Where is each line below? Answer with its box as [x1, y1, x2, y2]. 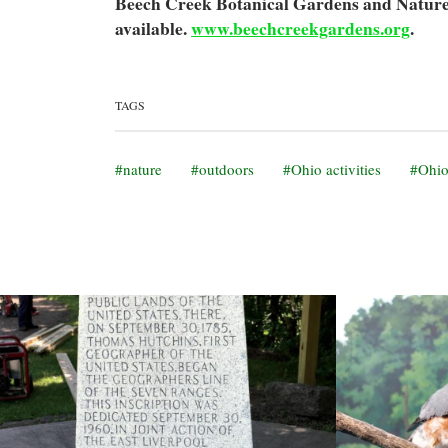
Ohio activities [291, 159, 381, 180]
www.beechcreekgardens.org [191, 15, 410, 42]
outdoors [199, 159, 254, 180]
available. [115, 15, 191, 42]
